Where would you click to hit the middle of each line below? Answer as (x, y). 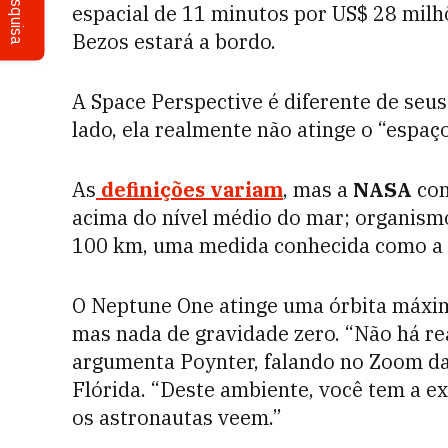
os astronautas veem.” (177, 417)
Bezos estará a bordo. (174, 41)
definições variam (192, 189)
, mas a (315, 189)
